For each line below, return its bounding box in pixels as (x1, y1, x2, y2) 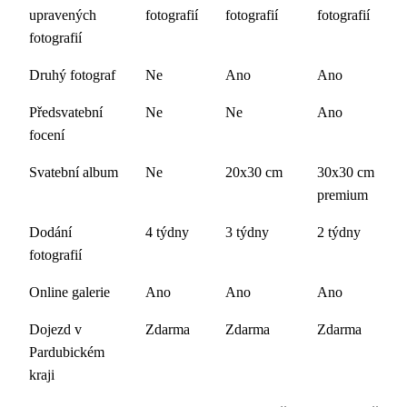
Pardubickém (29, 344, 104, 360)
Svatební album (29, 164, 118, 180)
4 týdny (145, 224, 189, 240)
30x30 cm (317, 164, 374, 180)
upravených (29, 7, 96, 23)
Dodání (29, 224, 72, 240)
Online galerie (29, 284, 110, 300)
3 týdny (225, 224, 269, 240)
